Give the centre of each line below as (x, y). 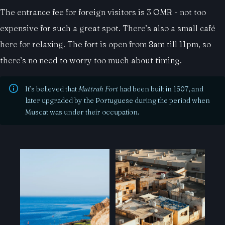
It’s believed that (52, 89)
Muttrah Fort (98, 89)
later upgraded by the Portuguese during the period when (118, 100)
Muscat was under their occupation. (82, 112)
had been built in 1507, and (161, 89)
